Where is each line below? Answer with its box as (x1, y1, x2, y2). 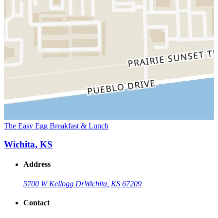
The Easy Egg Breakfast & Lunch (4, 121, 109, 130)
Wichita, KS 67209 (84, 179, 142, 188)
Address (23, 160, 51, 169)
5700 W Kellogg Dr (23, 179, 84, 188)
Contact (23, 199, 50, 207)
